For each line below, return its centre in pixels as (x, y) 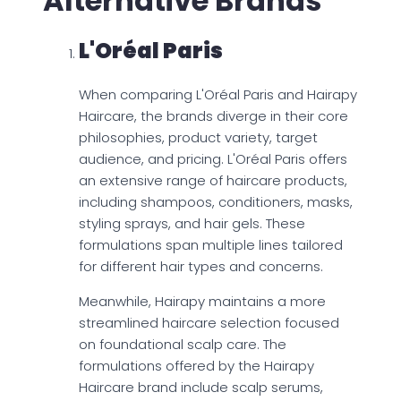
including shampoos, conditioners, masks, (216, 202)
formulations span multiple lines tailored (211, 245)
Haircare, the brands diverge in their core (213, 116)
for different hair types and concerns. (201, 267)
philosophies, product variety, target (198, 138)
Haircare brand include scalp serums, (201, 388)
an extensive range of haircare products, (213, 181)
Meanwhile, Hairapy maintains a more (202, 302)
